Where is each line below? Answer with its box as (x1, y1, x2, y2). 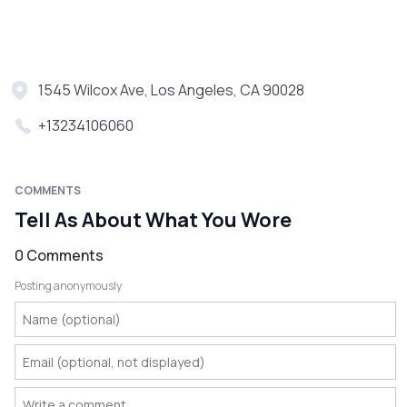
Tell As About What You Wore (15, 206, 292, 234)
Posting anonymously (15, 278, 122, 294)
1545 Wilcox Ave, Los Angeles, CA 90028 (38, 80, 304, 101)
